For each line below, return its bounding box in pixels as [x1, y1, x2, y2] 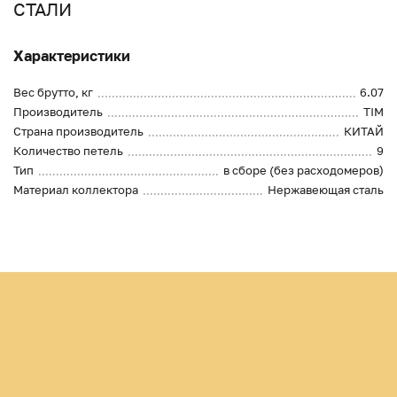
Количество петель [13, 144, 123, 159]
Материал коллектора [13, 183, 138, 198]
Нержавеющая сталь [268, 183, 384, 198]
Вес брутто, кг [13, 85, 93, 100]
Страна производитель [13, 124, 144, 139]
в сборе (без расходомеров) [223, 163, 384, 178]
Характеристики [13, 47, 130, 66]
